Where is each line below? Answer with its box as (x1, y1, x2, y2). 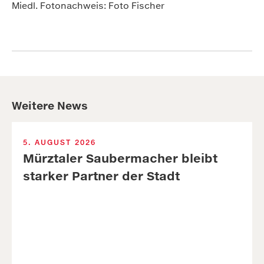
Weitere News (12, 99, 88, 113)
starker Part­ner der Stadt (23, 169, 180, 184)
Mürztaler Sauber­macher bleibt (23, 151, 217, 166)
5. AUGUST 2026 (23, 138, 96, 147)
